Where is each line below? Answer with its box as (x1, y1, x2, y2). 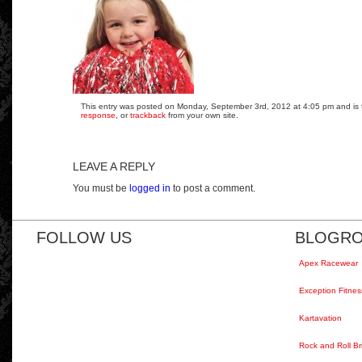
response (81, 110, 116, 120)
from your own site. (166, 110, 238, 120)
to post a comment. (170, 182, 255, 194)
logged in (129, 182, 170, 194)
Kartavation (299, 313, 342, 322)
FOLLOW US (36, 228, 132, 246)
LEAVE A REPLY (73, 159, 155, 173)
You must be (73, 182, 129, 194)
